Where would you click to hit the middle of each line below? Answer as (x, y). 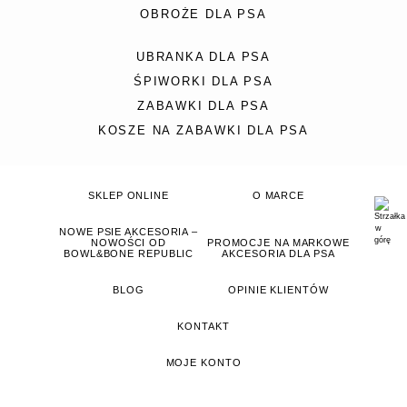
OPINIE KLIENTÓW (278, 290)
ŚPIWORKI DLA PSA (203, 81)
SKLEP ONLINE (129, 196)
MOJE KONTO (203, 363)
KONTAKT (203, 327)
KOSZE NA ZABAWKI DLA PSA (203, 130)
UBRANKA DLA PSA (203, 57)
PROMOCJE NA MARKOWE (278, 243)
